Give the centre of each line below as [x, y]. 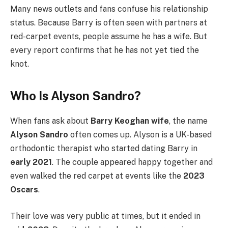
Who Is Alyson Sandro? [76, 96]
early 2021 [31, 162]
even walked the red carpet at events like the [97, 176]
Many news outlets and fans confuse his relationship [109, 9]
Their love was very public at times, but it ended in [105, 216]
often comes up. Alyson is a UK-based [140, 134]
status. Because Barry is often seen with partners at [109, 22]
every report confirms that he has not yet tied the [105, 50]
